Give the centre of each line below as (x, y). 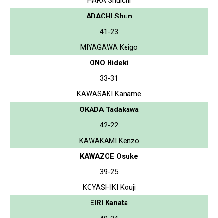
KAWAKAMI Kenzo (109, 140)
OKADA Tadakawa (109, 109)
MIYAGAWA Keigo (109, 47)
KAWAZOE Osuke (109, 156)
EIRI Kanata (109, 203)
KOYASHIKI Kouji (109, 187)
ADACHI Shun (109, 16)
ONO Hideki (109, 63)
